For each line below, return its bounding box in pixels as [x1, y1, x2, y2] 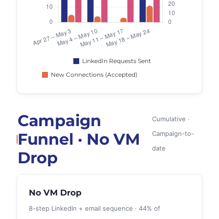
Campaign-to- [152, 130, 194, 137]
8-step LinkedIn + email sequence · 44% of [29, 204, 160, 212]
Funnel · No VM [18, 130, 140, 149]
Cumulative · [152, 115, 190, 123]
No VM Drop [29, 188, 82, 197]
